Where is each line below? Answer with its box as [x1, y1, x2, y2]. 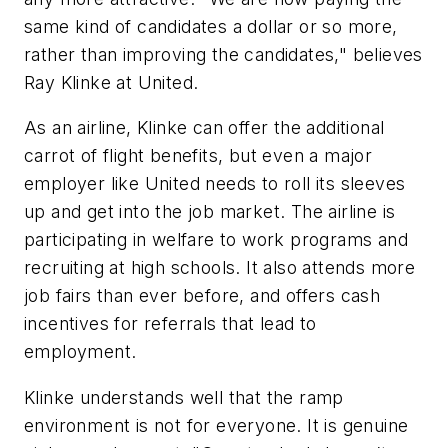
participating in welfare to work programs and [24, 229, 408, 251]
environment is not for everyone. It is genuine [24, 414, 409, 436]
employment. [24, 341, 137, 363]
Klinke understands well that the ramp [24, 386, 344, 408]
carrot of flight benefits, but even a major [24, 145, 373, 167]
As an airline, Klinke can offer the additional [24, 117, 385, 139]
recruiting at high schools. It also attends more [24, 257, 416, 279]
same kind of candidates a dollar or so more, [24, 15, 398, 37]
